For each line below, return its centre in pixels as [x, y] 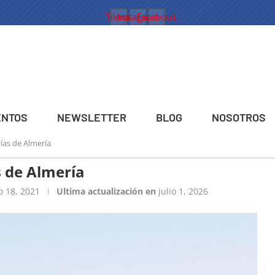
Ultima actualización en [106, 192]
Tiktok [118, 17]
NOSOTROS [239, 118]
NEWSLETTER [92, 118]
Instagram [137, 17]
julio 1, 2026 [183, 192]
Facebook [157, 17]
